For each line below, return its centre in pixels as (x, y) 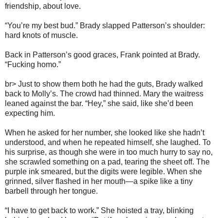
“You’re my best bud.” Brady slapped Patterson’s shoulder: (105, 25)
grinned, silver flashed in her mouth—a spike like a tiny (99, 181)
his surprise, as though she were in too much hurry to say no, (109, 152)
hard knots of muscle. (41, 35)
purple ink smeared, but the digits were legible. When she (103, 171)
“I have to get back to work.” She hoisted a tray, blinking (99, 210)
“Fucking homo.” (33, 64)
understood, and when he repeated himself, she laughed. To (108, 142)
